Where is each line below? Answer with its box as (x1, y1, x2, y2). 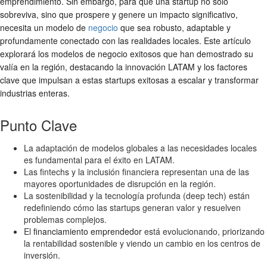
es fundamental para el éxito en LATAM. (24, 153, 175, 166)
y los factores (195, 60, 247, 73)
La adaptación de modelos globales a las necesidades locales (24, 141, 257, 154)
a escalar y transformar (169, 73, 259, 86)
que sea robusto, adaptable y (118, 21, 231, 33)
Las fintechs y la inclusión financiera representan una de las (24, 165, 249, 178)
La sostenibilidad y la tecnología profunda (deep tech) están (24, 189, 250, 201)
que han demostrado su (161, 47, 253, 60)
